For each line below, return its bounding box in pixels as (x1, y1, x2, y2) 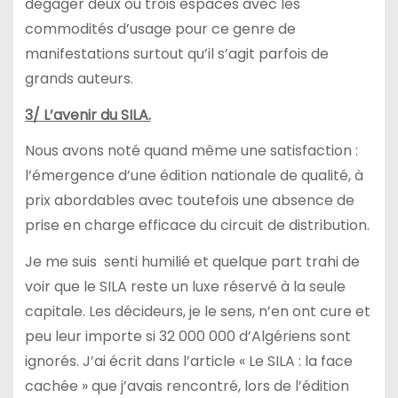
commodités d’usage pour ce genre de (24, 18, 296, 39)
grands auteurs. (24, 68, 133, 89)
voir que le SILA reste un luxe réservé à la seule (24, 276, 346, 298)
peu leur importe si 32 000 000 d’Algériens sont (24, 326, 354, 347)
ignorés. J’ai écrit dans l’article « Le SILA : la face (24, 351, 353, 372)
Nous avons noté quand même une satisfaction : (24, 140, 358, 162)
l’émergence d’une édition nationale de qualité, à (24, 165, 363, 187)
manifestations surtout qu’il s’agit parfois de (24, 43, 329, 64)
